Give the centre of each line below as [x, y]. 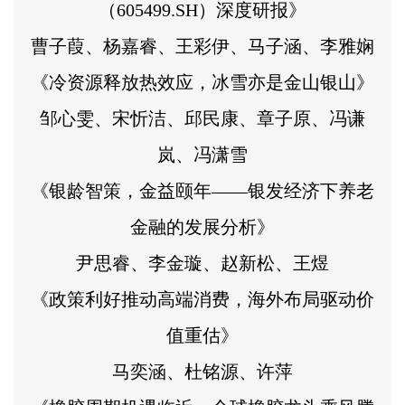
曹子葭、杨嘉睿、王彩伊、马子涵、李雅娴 [202, 46]
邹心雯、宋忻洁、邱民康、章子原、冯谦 [202, 118]
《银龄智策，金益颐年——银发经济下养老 [202, 190]
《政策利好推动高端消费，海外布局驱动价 [202, 299]
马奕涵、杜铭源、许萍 [202, 371]
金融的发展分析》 [202, 226]
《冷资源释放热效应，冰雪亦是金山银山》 [202, 82]
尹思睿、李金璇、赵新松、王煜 [202, 263]
